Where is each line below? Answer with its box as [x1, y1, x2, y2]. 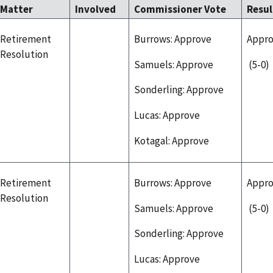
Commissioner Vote [134, 2, 228, 16]
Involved [75, 2, 116, 16]
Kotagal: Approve [134, 134, 209, 148]
